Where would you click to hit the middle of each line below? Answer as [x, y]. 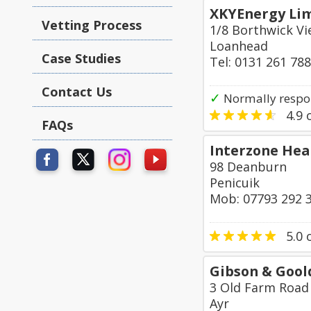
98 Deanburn [248, 167]
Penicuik [235, 183]
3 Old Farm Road [259, 287]
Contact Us [77, 92]
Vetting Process [92, 25]
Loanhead [239, 46]
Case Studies [81, 58]
